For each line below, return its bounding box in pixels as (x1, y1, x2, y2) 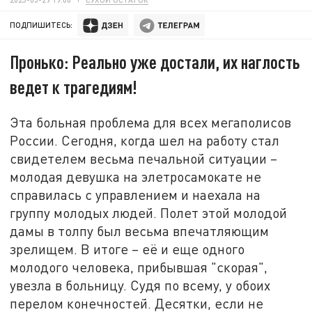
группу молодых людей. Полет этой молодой (10, 204, 288, 221)
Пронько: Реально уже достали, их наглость (10, 51, 301, 73)
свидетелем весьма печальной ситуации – (10, 150, 278, 166)
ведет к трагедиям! (10, 76, 137, 98)
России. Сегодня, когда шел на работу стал (10, 132, 280, 148)
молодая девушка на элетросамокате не (10, 168, 262, 185)
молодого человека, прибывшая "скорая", (10, 258, 268, 275)
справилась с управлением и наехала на (10, 186, 261, 203)
